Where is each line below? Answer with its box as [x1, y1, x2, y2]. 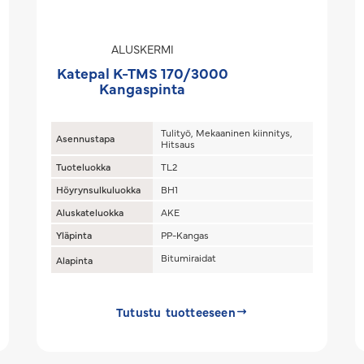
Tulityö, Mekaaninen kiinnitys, [161, 126, 293, 139]
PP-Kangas [161, 228, 210, 241]
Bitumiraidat [161, 251, 217, 264]
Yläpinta [56, 228, 93, 241]
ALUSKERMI [110, 41, 174, 57]
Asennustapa [56, 132, 115, 145]
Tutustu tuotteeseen [116, 303, 236, 320]
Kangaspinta [99, 78, 186, 98]
